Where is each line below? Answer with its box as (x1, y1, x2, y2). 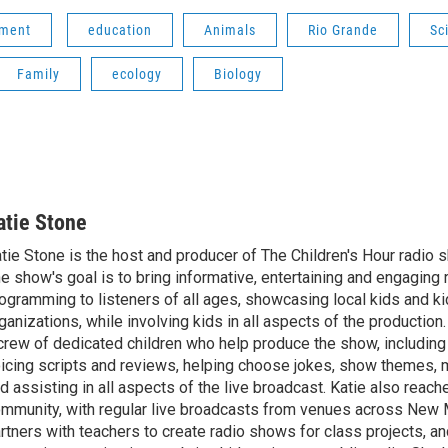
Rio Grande (308, 21, 378, 38)
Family (17, 65, 60, 82)
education (88, 21, 152, 38)
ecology (112, 65, 162, 82)
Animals (204, 21, 256, 38)
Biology (214, 65, 262, 82)
